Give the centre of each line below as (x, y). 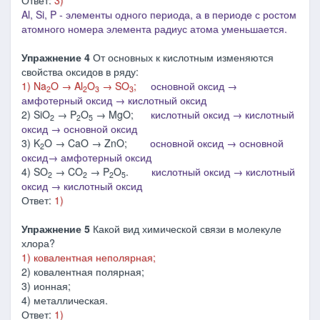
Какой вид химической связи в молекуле (187, 229)
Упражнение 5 (57, 229)
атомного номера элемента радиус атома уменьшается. (156, 29)
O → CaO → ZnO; (97, 143)
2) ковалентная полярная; (83, 271)
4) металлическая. (65, 300)
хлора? (38, 243)
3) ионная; (46, 286)
